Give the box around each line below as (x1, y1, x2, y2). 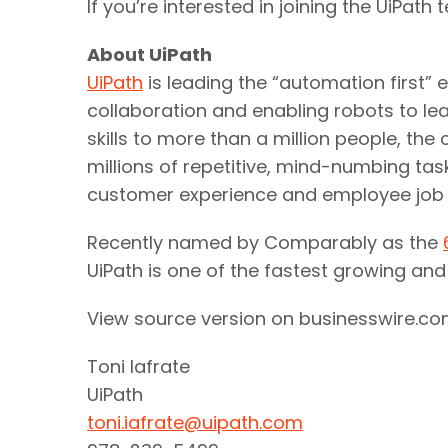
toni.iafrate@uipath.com (87, 410, 303, 435)
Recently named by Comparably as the (87, 230, 443, 255)
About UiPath (87, 42, 212, 67)
